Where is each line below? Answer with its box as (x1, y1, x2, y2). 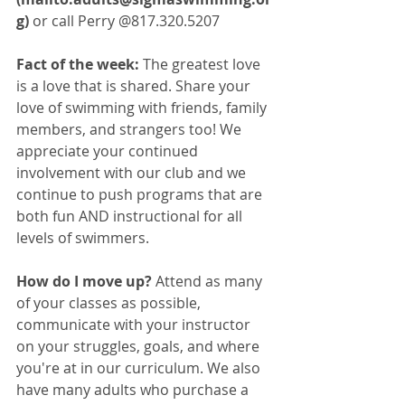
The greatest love (143, 53, 264, 74)
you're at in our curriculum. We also (16, 357, 264, 378)
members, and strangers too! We (16, 118, 245, 139)
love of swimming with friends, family (16, 97, 270, 118)
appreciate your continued (16, 140, 202, 161)
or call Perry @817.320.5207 (33, 10, 220, 31)
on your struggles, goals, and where (16, 335, 263, 356)
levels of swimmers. (16, 227, 153, 248)
